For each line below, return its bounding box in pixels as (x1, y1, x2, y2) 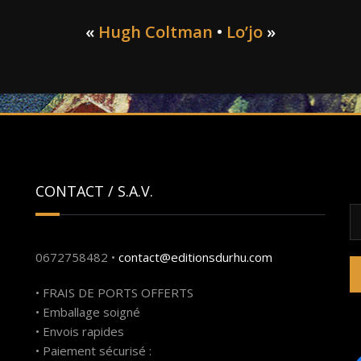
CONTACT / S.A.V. (35, 181, 153, 201)
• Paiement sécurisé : (35, 342, 151, 359)
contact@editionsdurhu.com (118, 249, 272, 265)
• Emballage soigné (35, 304, 140, 320)
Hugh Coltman (98, 21, 213, 43)
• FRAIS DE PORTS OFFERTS (35, 284, 193, 301)
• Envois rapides (35, 323, 124, 339)
